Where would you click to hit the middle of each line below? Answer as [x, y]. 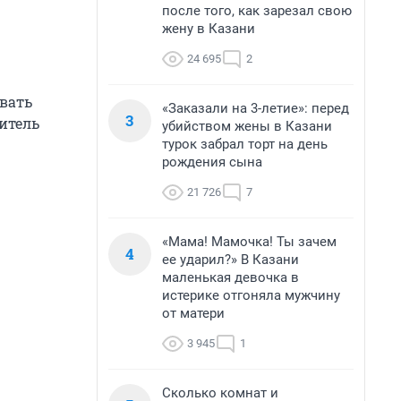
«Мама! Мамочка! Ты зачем [249, 242]
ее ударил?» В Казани [230, 260]
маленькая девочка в [230, 277]
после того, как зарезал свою [257, 11]
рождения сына [212, 162]
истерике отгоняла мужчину [251, 295]
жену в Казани [209, 29]
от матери [193, 313]
